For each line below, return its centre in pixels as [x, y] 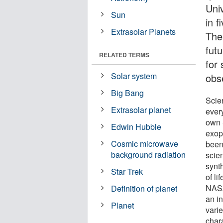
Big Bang [128, 93]
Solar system [134, 76]
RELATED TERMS [124, 55]
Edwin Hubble [136, 126]
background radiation [149, 154]
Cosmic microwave [145, 143]
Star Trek [127, 171]
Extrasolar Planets [144, 31]
